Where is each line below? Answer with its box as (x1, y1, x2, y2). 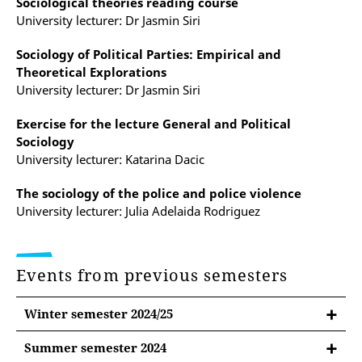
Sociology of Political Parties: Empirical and (16, 46, 281, 62)
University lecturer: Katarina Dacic (16, 151, 204, 167)
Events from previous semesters (16, 264, 293, 286)
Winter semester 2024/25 (24, 305, 173, 322)
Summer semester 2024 (24, 339, 166, 356)
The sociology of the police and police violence (16, 185, 301, 201)
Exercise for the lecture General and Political (16, 116, 291, 132)
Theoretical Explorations (16, 64, 166, 80)
